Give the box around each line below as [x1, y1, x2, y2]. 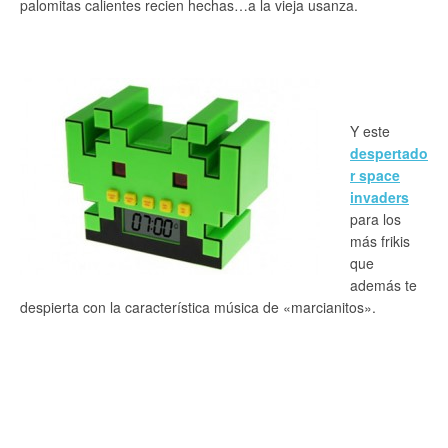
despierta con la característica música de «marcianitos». [20, 297, 376, 317]
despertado [350, 143, 428, 163]
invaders [350, 187, 409, 207]
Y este [350, 121, 390, 141]
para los [350, 209, 401, 229]
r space [350, 165, 400, 185]
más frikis [350, 231, 410, 251]
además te [350, 275, 417, 295]
